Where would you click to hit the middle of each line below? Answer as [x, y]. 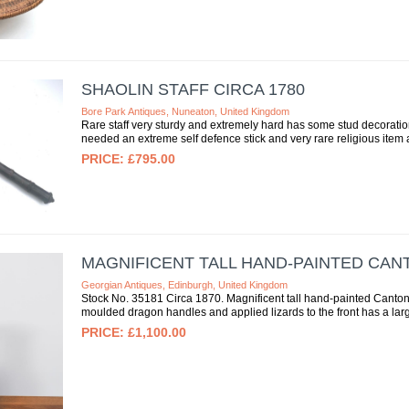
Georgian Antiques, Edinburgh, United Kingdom [184, 285]
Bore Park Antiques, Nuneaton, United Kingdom [185, 112]
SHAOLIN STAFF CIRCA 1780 [193, 90]
